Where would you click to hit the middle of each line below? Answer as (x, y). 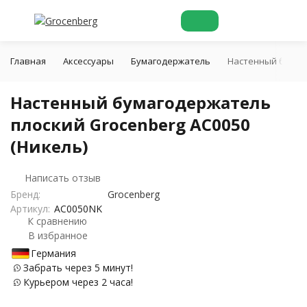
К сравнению (57, 221)
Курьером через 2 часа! (77, 282)
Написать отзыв (63, 178)
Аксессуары (88, 61)
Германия (53, 253)
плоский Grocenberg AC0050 (130, 124)
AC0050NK (78, 209)
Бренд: (25, 194)
